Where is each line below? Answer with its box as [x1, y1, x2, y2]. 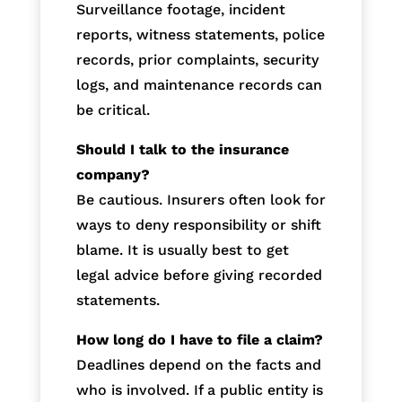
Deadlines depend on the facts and [75, 355, 321, 373]
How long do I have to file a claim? [75, 330, 323, 348]
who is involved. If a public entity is [75, 380, 323, 398]
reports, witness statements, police [75, 25, 325, 43]
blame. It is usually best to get [75, 240, 289, 258]
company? [75, 165, 150, 183]
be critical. [75, 100, 150, 118]
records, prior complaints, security [75, 50, 319, 68]
